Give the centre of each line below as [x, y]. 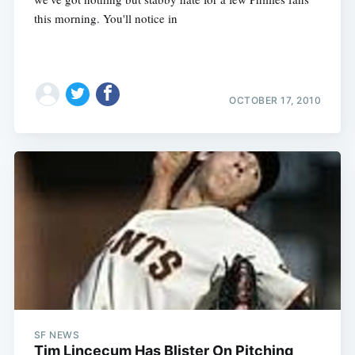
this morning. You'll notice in [105, 19]
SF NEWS [57, 334]
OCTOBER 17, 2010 [275, 101]
